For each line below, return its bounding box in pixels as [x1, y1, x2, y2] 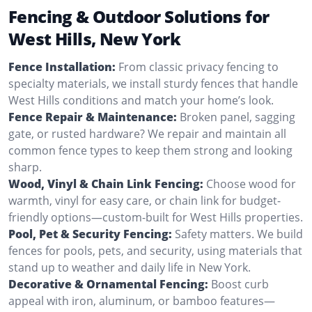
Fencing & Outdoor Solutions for [8, 4, 270, 28]
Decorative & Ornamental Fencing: [8, 276, 208, 292]
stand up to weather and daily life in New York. [8, 259, 251, 275]
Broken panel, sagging [180, 109, 295, 125]
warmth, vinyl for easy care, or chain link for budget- [8, 192, 281, 208]
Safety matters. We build [175, 226, 303, 242]
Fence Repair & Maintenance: [8, 109, 177, 125]
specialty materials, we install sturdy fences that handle [8, 75, 298, 91]
